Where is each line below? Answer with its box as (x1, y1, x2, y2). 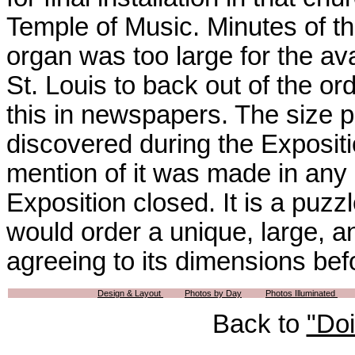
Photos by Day (185, 288, 242, 298)
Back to (212, 310, 307, 339)
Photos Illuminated (265, 288, 338, 298)
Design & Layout (97, 288, 163, 298)
